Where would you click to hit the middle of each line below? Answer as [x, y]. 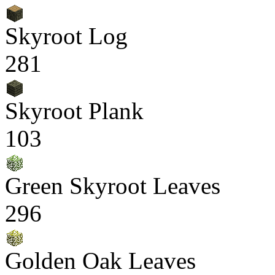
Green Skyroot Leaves [113, 186]
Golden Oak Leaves [100, 261]
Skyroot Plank [74, 111]
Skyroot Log [66, 36]
